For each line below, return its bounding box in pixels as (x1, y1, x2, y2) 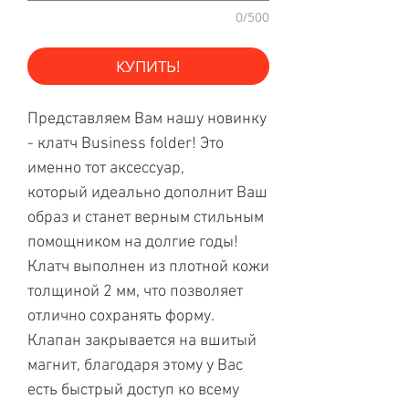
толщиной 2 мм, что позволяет (27, 282, 243, 302)
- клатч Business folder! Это (27, 134, 224, 154)
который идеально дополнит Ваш (27, 184, 267, 204)
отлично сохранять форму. (27, 307, 215, 327)
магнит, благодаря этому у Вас (27, 356, 243, 376)
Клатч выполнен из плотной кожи (27, 257, 269, 278)
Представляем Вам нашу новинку (27, 110, 267, 130)
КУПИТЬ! (116, 56, 181, 78)
